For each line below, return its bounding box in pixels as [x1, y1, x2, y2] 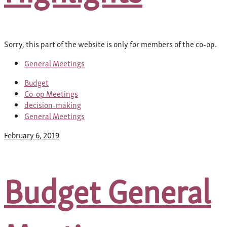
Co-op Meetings [24, 88, 78, 99]
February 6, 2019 [4, 129, 59, 141]
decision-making [24, 99, 81, 110]
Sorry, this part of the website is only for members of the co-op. [4, 38, 217, 50]
